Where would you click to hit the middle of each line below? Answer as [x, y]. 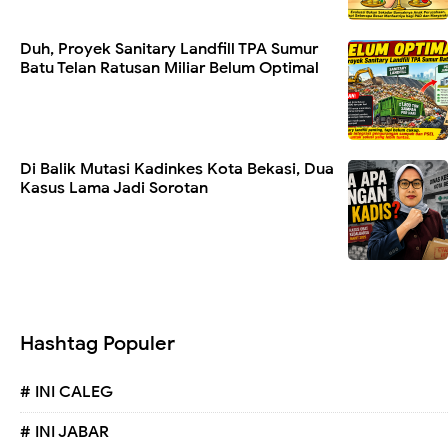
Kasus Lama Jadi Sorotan [114, 188]
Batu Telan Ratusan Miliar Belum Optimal [169, 68]
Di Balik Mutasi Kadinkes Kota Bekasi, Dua [177, 169]
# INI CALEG [66, 392]
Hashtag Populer [97, 344]
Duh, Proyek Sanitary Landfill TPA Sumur [169, 49]
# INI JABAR [64, 432]
